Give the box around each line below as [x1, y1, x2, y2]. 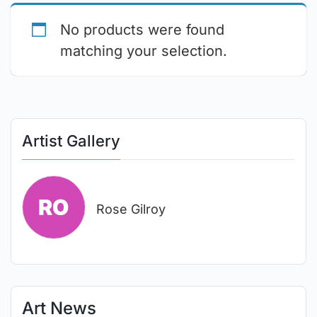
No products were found [60, 21, 224, 38]
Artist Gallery [22, 132, 120, 150]
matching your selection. [60, 42, 227, 59]
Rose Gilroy [96, 201, 166, 217]
